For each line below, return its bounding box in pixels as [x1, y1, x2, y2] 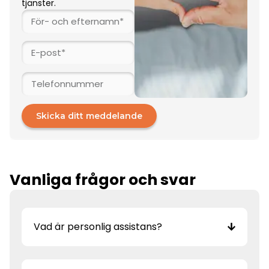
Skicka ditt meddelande [36, 110, 142, 121]
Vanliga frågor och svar [10, 169, 196, 190]
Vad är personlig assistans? [34, 219, 162, 234]
